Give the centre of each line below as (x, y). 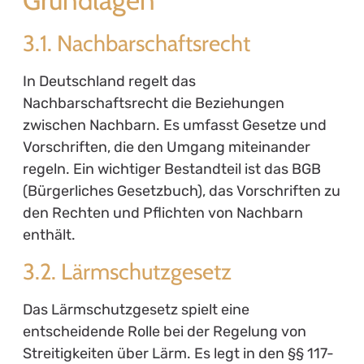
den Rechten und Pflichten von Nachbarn (162, 213)
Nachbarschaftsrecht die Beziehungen (153, 104)
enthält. (49, 235)
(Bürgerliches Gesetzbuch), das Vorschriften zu (181, 191)
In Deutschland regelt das (109, 82)
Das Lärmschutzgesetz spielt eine (136, 310)
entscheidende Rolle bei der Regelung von (164, 332)
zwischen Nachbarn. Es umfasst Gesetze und (174, 126)
